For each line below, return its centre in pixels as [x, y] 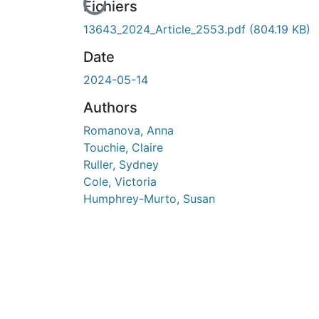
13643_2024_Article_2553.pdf [166, 29]
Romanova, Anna [129, 130]
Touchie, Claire [123, 147]
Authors [110, 107]
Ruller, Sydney [121, 164]
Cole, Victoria [120, 181]
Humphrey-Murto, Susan [149, 198]
